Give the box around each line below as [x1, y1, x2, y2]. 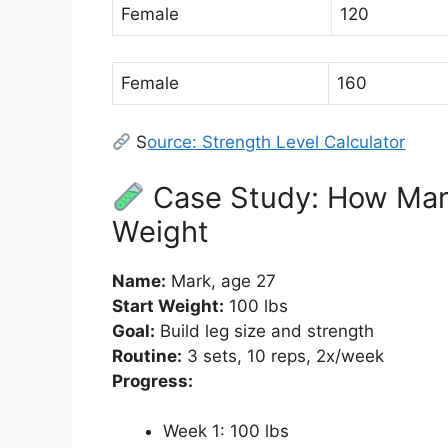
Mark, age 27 [166, 270, 276, 291]
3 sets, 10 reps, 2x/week [182, 345, 384, 366]
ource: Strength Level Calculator [147, 132, 406, 153]
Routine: [112, 345, 182, 366]
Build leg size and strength [155, 320, 374, 341]
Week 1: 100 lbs [163, 421, 289, 442]
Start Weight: [112, 295, 224, 316]
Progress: [112, 370, 193, 391]
